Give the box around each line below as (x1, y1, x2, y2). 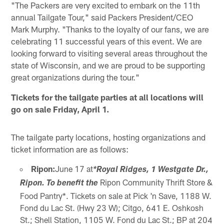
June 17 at (54, 163, 93, 173)
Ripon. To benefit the (19, 179, 98, 188)
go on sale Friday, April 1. (11, 103, 109, 114)
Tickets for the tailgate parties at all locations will (11, 91, 204, 102)
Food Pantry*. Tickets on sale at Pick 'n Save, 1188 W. (19, 190, 211, 200)
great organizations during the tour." (11, 71, 140, 82)
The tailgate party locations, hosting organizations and (11, 131, 206, 142)
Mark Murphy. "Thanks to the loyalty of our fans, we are (11, 23, 209, 34)
